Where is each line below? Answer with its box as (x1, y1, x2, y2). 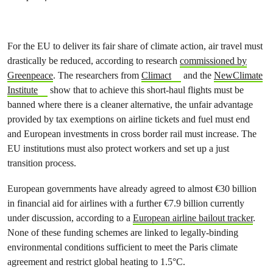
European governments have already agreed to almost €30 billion (7, 183, 257, 194)
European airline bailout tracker (133, 212, 253, 224)
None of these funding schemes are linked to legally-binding (7, 227, 238, 238)
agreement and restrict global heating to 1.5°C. (7, 256, 185, 268)
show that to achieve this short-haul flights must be (47, 84, 244, 96)
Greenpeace (7, 69, 53, 81)
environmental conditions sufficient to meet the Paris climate (7, 241, 238, 253)
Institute (7, 84, 38, 96)
